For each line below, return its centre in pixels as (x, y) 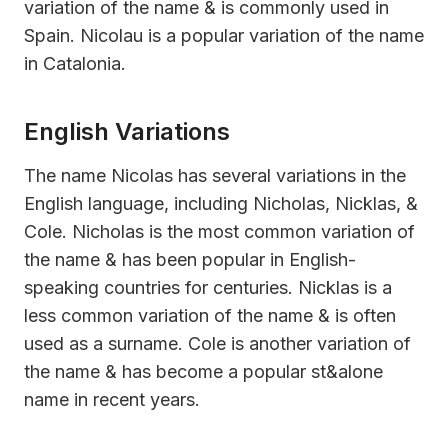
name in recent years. (112, 399)
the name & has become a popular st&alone (203, 371)
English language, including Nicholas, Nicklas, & (221, 203)
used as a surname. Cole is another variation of (217, 343)
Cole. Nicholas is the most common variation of (219, 231)
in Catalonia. (75, 63)
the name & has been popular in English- (190, 259)
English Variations (127, 131)
